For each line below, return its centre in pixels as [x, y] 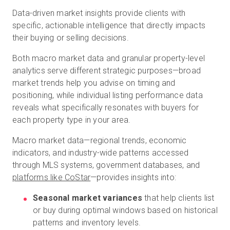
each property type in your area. [72, 120]
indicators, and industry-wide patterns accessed [101, 153]
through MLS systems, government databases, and [106, 165]
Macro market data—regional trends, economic [100, 140]
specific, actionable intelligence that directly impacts [109, 25]
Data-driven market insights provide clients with [99, 13]
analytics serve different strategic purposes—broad [107, 71]
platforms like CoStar [52, 177]
